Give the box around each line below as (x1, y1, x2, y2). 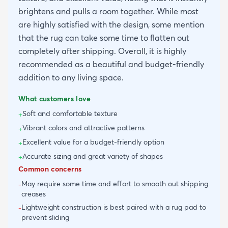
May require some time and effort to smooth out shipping (21, 179, 208, 189)
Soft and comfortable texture (22, 109, 118, 119)
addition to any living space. (18, 72, 124, 83)
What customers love (18, 94, 91, 104)
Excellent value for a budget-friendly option (22, 137, 164, 147)
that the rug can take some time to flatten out (18, 33, 189, 43)
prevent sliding (21, 213, 69, 222)
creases (21, 189, 46, 199)
